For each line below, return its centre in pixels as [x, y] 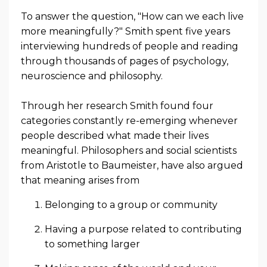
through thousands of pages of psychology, [125, 61]
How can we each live [193, 16]
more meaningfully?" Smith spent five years [125, 31]
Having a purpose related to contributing [143, 229]
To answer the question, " [81, 16]
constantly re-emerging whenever [155, 120]
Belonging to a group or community [131, 204]
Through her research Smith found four [117, 105]
